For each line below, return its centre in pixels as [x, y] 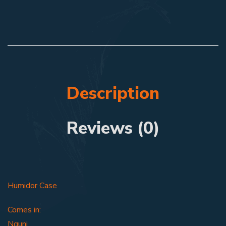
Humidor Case [32, 186]
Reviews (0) [113, 128]
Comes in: [24, 210]
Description [113, 94]
